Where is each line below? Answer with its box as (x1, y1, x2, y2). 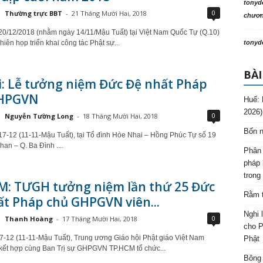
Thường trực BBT (4, 9, 62, 18)
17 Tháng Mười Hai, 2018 (62, 214, 137, 223)
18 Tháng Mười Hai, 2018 (82, 112, 158, 120)
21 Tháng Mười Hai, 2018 (71, 9, 147, 18)
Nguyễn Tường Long (4, 112, 73, 120)
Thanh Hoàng (4, 214, 53, 223)
